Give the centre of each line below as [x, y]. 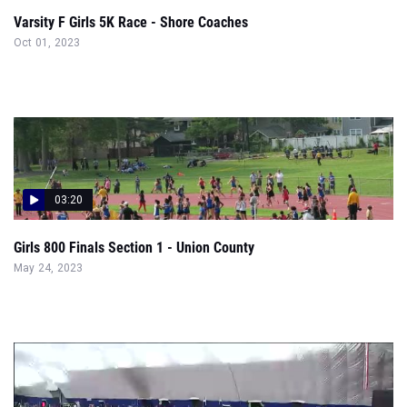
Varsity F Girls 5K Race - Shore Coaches [131, 22]
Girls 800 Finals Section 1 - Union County [134, 248]
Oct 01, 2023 [47, 43]
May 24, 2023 [49, 268]
